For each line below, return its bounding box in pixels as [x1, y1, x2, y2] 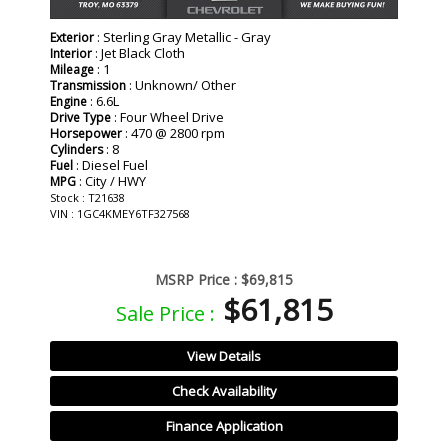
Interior [50, 45, 92, 63]
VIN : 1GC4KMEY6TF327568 [50, 206, 190, 222]
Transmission [50, 77, 126, 95]
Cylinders [50, 141, 103, 159]
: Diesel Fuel [73, 156, 148, 175]
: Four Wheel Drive [111, 108, 224, 127]
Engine [50, 93, 87, 111]
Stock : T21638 [50, 190, 125, 206]
